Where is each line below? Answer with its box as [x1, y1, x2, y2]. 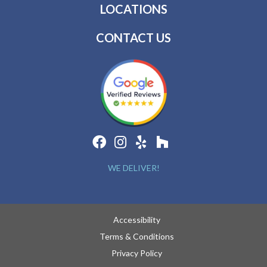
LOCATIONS [100, 1, 167, 16]
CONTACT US [96, 30, 171, 45]
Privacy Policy [111, 248, 162, 259]
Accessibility [113, 215, 160, 225]
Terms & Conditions [99, 231, 174, 242]
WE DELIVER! [107, 163, 160, 173]
